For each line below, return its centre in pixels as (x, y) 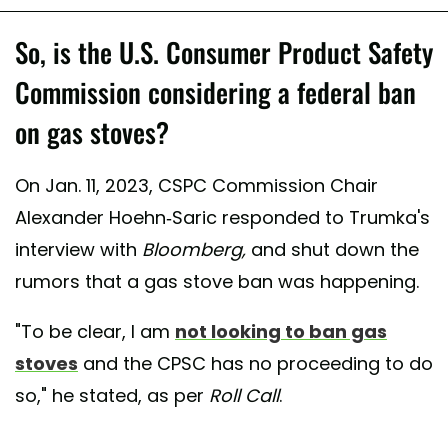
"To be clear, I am (95, 332)
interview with (78, 250)
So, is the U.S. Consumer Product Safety (224, 52)
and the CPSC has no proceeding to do (255, 364)
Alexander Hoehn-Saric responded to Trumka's (222, 218)
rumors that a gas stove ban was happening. (217, 282)
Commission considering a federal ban (215, 92)
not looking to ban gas (281, 332)
